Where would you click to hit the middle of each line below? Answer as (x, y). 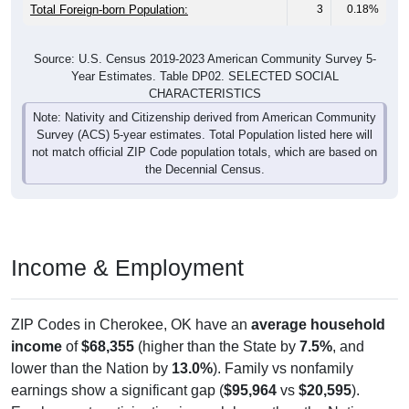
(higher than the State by (217, 347)
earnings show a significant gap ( (117, 391)
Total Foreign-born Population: (109, 10)
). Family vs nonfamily (283, 369)
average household (318, 325)
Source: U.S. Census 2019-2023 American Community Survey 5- (204, 59)
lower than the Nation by (91, 369)
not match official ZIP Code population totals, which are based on (204, 152)
